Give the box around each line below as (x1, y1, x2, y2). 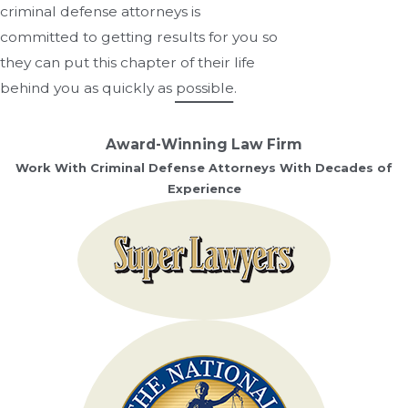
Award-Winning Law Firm (106, 136, 302, 154)
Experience (167, 181, 241, 197)
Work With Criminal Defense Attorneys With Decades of (15, 160, 393, 176)
